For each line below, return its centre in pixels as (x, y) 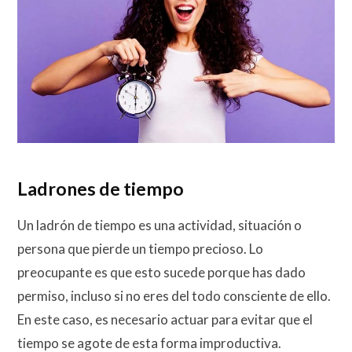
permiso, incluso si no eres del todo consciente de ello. (174, 295)
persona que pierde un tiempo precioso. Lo (140, 248)
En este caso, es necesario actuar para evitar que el (165, 319)
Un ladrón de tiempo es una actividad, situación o (159, 225)
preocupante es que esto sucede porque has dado (161, 272)
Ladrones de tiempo (101, 189)
